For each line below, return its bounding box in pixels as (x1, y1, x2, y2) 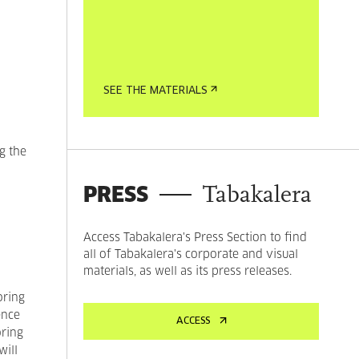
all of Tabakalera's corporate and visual (83, 249, 299, 260)
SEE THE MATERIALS (103, 86, 208, 96)
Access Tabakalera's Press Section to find (83, 232, 308, 244)
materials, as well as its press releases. (83, 266, 292, 277)
